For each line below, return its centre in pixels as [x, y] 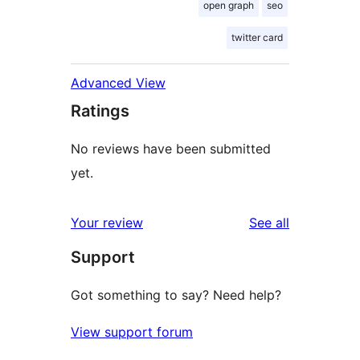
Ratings [100, 111]
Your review [107, 223]
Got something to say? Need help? [176, 295]
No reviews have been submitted [171, 149]
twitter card [257, 38]
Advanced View [118, 83]
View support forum [132, 332]
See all [269, 223]
